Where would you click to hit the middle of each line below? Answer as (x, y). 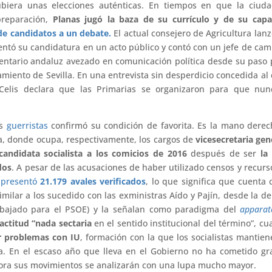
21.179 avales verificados (93, 181)
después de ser (224, 153)
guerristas (27, 125)
